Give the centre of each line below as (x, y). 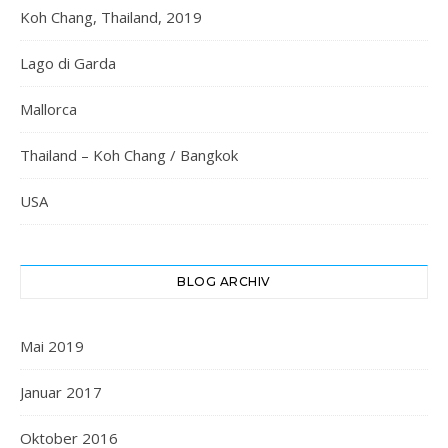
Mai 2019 (52, 346)
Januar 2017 (61, 392)
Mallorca (48, 109)
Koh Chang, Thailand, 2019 (111, 17)
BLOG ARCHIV (224, 281)
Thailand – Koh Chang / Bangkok (129, 155)
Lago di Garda (68, 63)
